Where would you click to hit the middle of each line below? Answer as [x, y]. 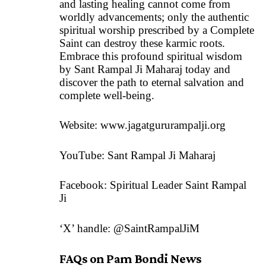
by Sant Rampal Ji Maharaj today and [145, 69]
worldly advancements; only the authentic [154, 17]
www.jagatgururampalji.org [163, 125]
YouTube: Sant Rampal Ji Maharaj [137, 155]
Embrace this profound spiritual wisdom [151, 56]
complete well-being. [110, 95]
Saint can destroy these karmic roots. [142, 43]
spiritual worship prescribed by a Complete [157, 30]
